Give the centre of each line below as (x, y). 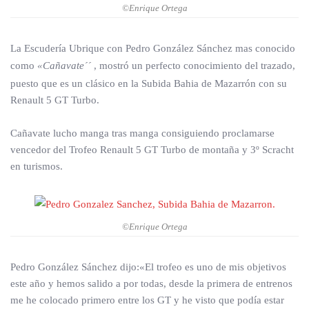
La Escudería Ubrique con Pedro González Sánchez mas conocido (153, 49)
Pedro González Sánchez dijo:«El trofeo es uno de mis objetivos (148, 267)
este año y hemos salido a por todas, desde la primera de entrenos (151, 284)
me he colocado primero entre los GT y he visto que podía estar (147, 300)
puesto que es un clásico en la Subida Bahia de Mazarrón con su (149, 84)
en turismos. (37, 167)
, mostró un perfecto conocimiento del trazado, (195, 66)
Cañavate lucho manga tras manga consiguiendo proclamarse (142, 133)
